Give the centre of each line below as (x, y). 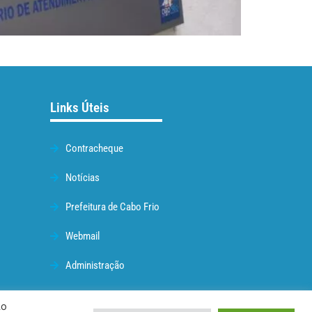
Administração (95, 266)
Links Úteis (79, 108)
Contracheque (95, 149)
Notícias (83, 178)
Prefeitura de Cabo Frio (113, 207)
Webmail (83, 236)
